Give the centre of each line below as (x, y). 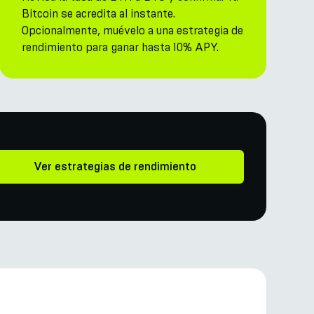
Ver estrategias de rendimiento (115, 166)
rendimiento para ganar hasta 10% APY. (120, 47)
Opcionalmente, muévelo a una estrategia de (132, 30)
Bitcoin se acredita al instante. (98, 14)
